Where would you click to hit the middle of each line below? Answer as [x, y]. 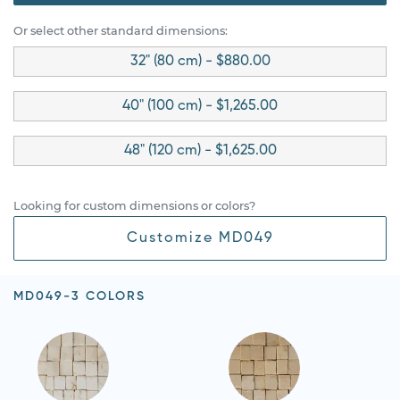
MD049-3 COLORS [79, 296]
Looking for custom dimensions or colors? [134, 205]
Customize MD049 [200, 238]
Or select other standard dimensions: [121, 30]
